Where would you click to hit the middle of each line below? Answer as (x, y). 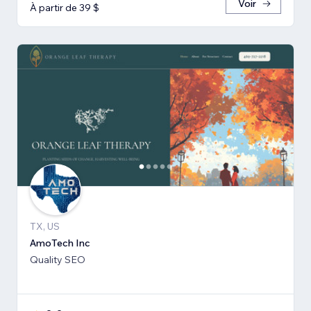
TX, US (45, 226)
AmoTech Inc (60, 243)
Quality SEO (58, 259)
